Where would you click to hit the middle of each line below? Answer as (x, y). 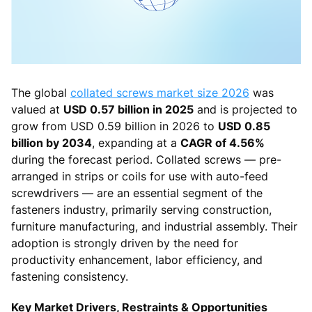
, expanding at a (136, 142)
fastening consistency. (70, 276)
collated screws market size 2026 (160, 92)
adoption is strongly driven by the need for (125, 243)
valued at (37, 109)
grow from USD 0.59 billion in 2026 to (115, 126)
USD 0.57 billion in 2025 (128, 109)
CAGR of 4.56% (223, 142)
